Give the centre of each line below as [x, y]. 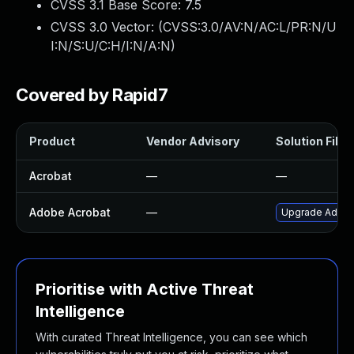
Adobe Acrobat [70, 212]
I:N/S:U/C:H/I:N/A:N [111, 46]
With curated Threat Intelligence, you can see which [171, 337]
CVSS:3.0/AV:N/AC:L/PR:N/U [250, 27]
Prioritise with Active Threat [145, 289]
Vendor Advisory [193, 141]
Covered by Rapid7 [92, 95]
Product [52, 141]
